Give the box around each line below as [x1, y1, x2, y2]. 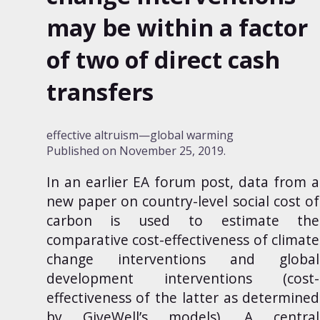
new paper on [46, 191, 143, 211]
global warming [149, 127, 234, 144]
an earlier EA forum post [64, 172, 231, 192]
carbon [46, 211, 92, 231]
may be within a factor [46, 11, 308, 44]
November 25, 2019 [119, 143, 224, 159]
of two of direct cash [46, 44, 280, 76]
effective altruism [46, 127, 139, 144]
